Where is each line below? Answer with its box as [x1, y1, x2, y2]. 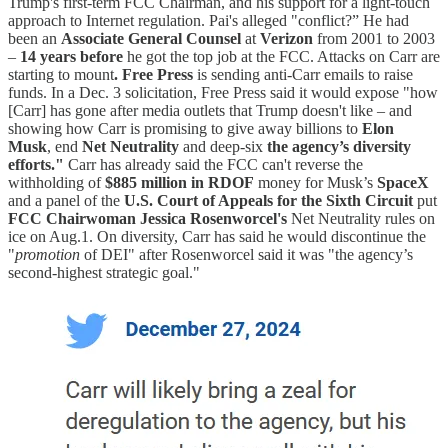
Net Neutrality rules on [287, 209, 435, 227]
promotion [15, 245, 84, 263]
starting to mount [8, 65, 114, 83]
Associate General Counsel [61, 29, 241, 47]
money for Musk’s [254, 173, 377, 191]
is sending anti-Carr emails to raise [197, 65, 413, 83]
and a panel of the [8, 191, 124, 209]
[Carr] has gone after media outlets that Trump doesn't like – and [8, 101, 412, 119]
